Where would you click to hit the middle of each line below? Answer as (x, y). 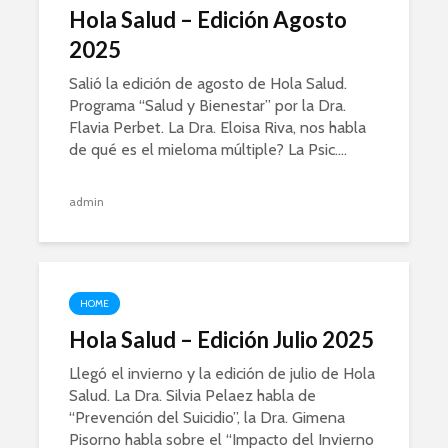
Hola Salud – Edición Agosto (208, 19)
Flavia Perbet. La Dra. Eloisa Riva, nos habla (217, 127)
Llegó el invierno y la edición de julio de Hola (222, 373)
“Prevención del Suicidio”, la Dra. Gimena (207, 417)
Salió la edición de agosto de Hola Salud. (208, 83)
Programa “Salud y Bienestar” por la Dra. (207, 105)
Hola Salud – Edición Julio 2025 (221, 339)
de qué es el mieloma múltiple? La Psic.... (208, 149)
